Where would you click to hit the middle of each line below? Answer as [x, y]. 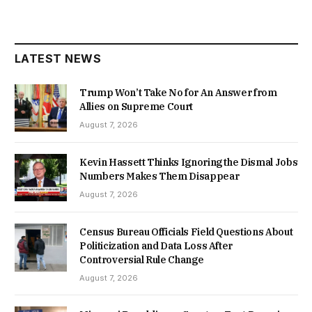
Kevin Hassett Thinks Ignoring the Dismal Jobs [189, 163]
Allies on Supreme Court [136, 107]
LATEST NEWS [58, 59]
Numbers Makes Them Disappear [159, 177]
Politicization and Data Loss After [156, 246]
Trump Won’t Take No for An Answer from [178, 93]
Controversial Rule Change [142, 260]
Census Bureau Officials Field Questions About [186, 232]
